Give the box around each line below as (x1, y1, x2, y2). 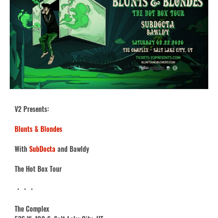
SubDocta (29, 144, 55, 154)
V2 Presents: (15, 104, 49, 114)
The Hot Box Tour (15, 163, 62, 174)
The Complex (15, 203, 49, 214)
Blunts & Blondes (15, 124, 62, 134)
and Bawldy (55, 144, 89, 154)
